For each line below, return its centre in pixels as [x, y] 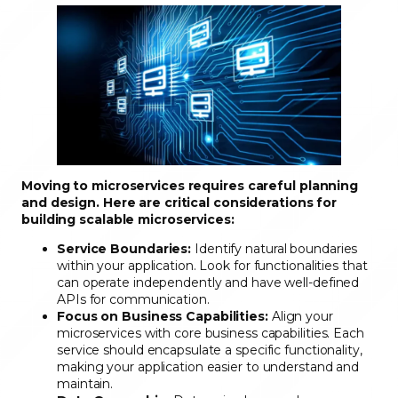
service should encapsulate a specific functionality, [210, 350]
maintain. [87, 384]
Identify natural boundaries [275, 249]
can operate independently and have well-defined [208, 283]
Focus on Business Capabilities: [163, 317]
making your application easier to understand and [208, 367]
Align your [300, 317]
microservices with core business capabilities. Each [211, 334]
